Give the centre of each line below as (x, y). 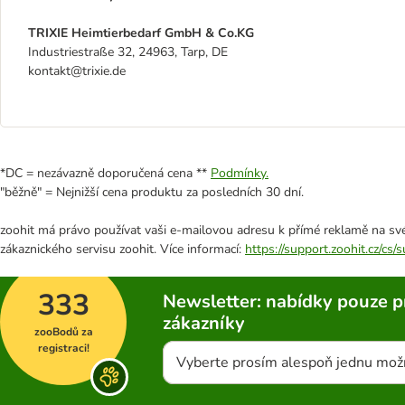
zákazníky (204, 323)
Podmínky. (240, 173)
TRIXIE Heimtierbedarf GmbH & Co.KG (141, 33)
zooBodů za (63, 332)
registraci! (63, 348)
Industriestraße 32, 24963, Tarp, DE (128, 52)
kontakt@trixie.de (77, 71)
